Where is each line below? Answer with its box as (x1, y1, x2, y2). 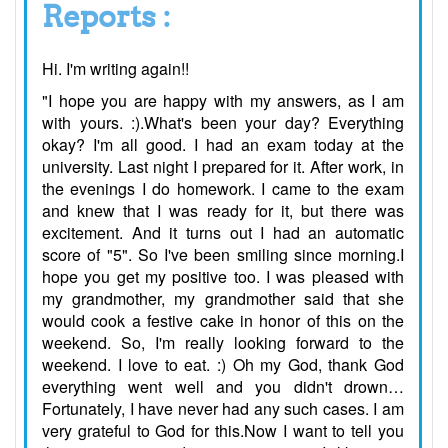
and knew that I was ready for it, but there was (42, 199, 404, 223)
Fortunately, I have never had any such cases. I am (42, 397, 404, 421)
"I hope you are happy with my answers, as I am (42, 89, 404, 113)
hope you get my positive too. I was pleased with (42, 265, 404, 289)
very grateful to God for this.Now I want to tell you (42, 419, 404, 443)
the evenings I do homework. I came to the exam (42, 177, 404, 201)
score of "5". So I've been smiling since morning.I (42, 243, 404, 267)
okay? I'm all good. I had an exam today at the (42, 133, 404, 157)
